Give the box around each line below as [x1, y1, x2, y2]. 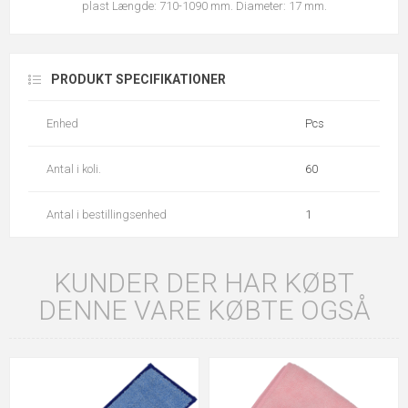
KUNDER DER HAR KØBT [54, 267, 354, 300]
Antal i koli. [46, 162, 101, 177]
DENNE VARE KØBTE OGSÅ [37, 294, 371, 327]
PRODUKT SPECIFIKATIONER [51, 72, 226, 87]
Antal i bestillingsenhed [46, 208, 167, 222]
